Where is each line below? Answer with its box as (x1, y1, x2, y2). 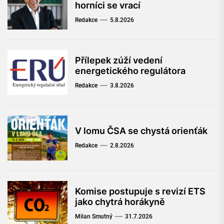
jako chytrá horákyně (75, 196, 165, 207)
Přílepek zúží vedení (75, 54, 162, 65)
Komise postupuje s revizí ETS (75, 185, 205, 196)
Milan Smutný (75, 212, 112, 220)
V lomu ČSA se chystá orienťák (75, 125, 207, 136)
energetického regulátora (75, 65, 185, 76)
